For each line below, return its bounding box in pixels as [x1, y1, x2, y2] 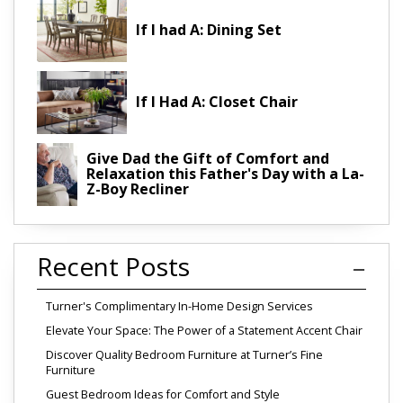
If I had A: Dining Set [136, 20, 282, 40]
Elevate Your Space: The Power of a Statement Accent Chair [46, 322, 363, 338]
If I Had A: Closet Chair [136, 92, 298, 112]
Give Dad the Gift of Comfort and [85, 148, 329, 169]
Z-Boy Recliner [85, 179, 189, 200]
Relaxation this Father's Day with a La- [85, 164, 364, 184]
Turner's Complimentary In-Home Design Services [46, 298, 313, 314]
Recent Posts [37, 248, 190, 283]
